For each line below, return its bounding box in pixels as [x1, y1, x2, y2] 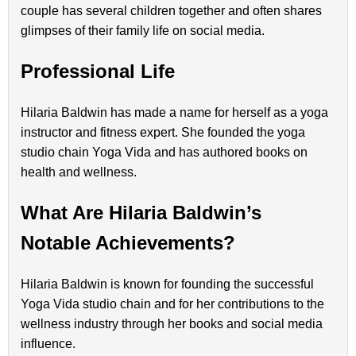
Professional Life [21, 60, 175, 82]
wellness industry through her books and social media [21, 316, 323, 331]
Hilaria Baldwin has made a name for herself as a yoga [21, 105, 328, 119]
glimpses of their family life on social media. [21, 23, 265, 37]
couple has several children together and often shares [21, 3, 322, 17]
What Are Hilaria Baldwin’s [21, 201, 261, 223]
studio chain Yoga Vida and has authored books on [21, 145, 308, 159]
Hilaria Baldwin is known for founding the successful [21, 277, 314, 291]
